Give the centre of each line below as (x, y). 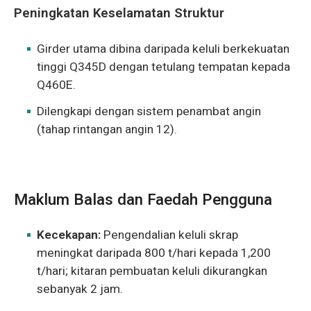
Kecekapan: (69, 235)
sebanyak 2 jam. (80, 289)
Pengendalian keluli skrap (170, 235)
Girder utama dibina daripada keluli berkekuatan (163, 49)
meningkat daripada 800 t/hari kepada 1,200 (154, 253)
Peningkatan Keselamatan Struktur (119, 13)
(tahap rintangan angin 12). (107, 130)
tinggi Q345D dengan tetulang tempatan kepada (164, 67)
